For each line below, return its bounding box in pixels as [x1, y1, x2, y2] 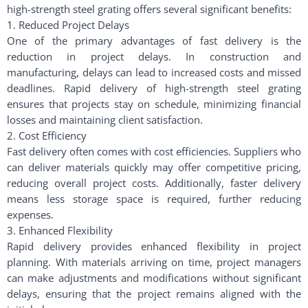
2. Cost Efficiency [7, 129, 87, 142]
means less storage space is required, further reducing [7, 192, 301, 206]
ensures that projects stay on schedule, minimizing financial [7, 97, 301, 111]
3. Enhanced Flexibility [7, 223, 113, 237]
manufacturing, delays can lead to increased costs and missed [7, 65, 301, 79]
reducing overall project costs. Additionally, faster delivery [7, 176, 301, 190]
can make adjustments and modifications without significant [7, 271, 301, 285]
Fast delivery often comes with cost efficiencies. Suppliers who [7, 144, 301, 158]
